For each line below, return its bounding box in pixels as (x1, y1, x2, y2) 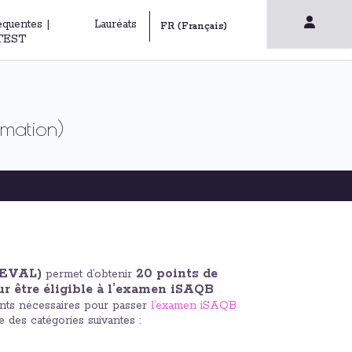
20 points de (136, 266, 218, 282)
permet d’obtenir (42, 267, 136, 281)
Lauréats (93, 17, 137, 31)
